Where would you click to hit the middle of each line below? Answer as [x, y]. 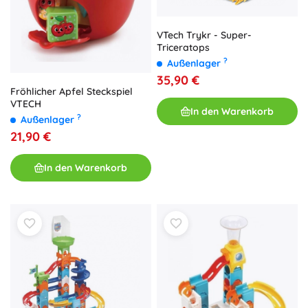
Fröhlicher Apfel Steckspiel [71, 92]
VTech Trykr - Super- [204, 35]
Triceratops [183, 48]
